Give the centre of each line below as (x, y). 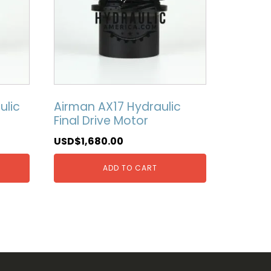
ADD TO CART (130, 168)
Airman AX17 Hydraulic (117, 107)
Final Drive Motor (101, 121)
